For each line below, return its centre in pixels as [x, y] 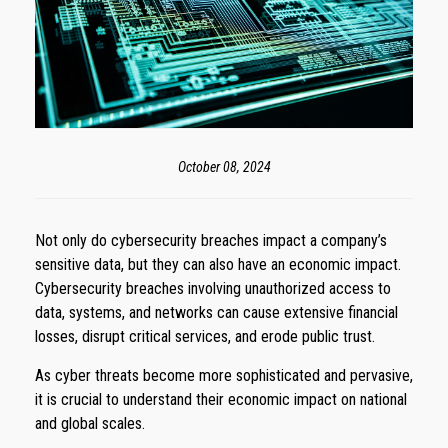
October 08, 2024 [224, 167]
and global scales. [90, 424]
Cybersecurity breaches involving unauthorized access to [213, 289]
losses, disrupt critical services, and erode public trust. [205, 337]
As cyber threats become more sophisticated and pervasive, [224, 376]
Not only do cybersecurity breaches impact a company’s [211, 241]
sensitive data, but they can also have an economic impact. [218, 265]
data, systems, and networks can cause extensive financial [216, 313]
